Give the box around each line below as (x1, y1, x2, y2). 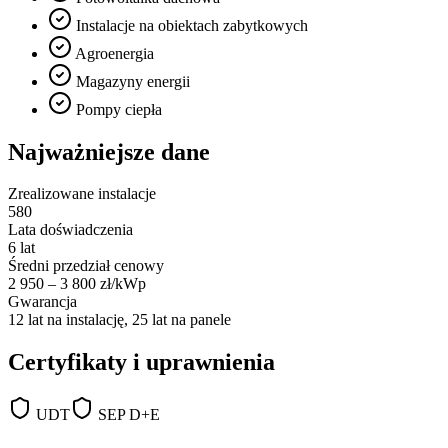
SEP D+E (98, 406, 160, 424)
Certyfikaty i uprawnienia (8, 349, 275, 376)
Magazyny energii (76, 72, 190, 90)
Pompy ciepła (76, 100, 162, 118)
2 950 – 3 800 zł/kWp (8, 275, 146, 293)
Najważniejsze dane (8, 138, 210, 165)
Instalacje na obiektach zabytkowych (76, 16, 308, 34)
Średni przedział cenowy (8, 257, 164, 275)
